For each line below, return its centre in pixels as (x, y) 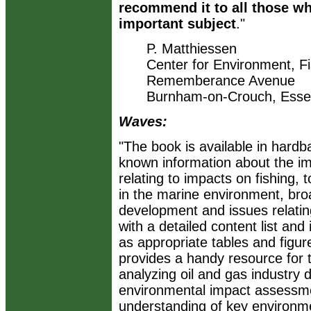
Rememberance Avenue (221, 81)
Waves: (143, 121)
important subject (177, 24)
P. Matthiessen (192, 49)
